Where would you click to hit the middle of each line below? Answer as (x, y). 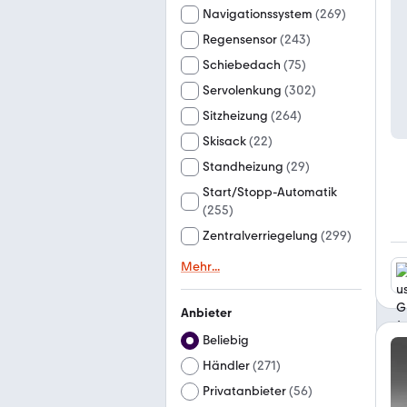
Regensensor (240, 40)
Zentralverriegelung (260, 236)
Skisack (224, 141)
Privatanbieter (244, 391)
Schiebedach (242, 65)
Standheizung (243, 167)
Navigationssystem (258, 14)
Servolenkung (242, 90)
